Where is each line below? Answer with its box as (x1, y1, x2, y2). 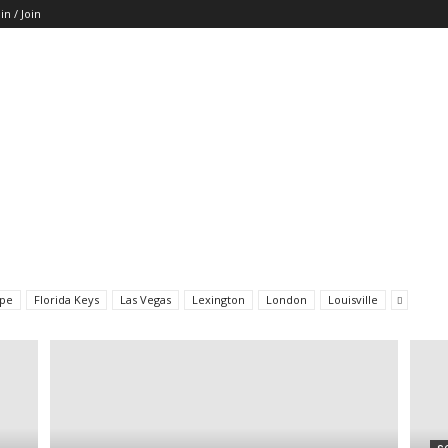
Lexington (192, 292, 245, 307)
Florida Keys (34, 292, 99, 307)
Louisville (328, 292, 378, 307)
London (266, 292, 307, 307)
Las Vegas (120, 292, 171, 307)
